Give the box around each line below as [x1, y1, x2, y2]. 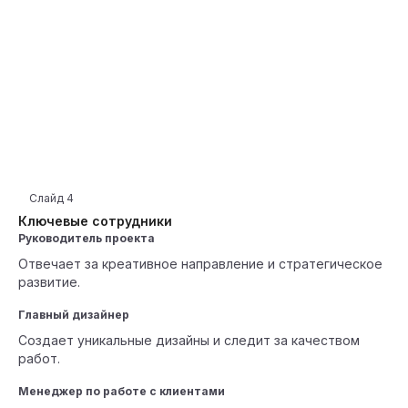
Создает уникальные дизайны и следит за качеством [18, 332, 360, 348]
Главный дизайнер [18, 308, 129, 321]
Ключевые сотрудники [18, 213, 172, 229]
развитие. [18, 274, 80, 290]
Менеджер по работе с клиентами [18, 384, 225, 398]
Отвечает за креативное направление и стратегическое [18, 256, 382, 271]
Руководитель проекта [18, 231, 155, 245]
